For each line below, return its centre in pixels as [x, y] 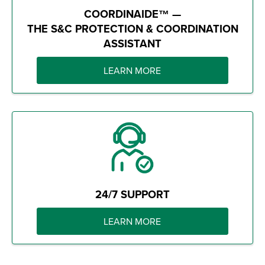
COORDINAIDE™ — [132, 14]
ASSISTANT [132, 43]
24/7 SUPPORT [132, 194]
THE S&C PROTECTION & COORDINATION [132, 28]
